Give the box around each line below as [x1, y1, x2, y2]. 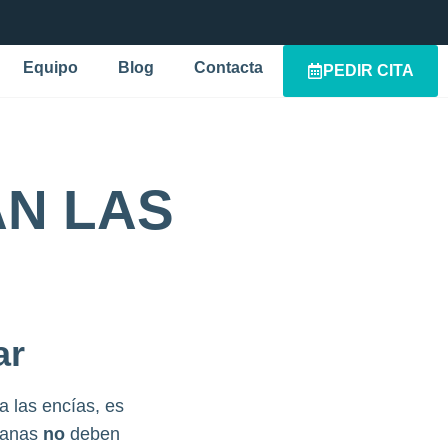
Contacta [194, 59, 263, 76]
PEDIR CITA [323, 62, 414, 79]
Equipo [23, 59, 78, 76]
